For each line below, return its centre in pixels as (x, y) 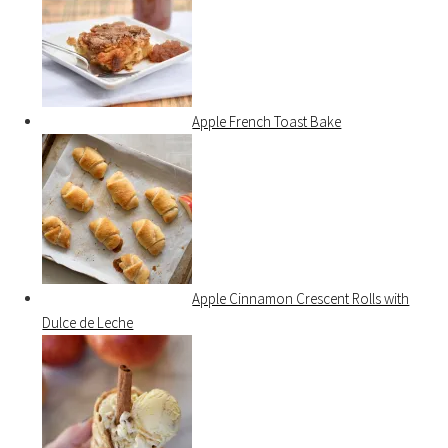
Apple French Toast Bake (267, 122)
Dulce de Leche (88, 323)
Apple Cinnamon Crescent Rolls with (301, 299)
